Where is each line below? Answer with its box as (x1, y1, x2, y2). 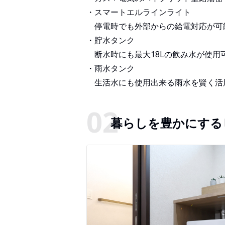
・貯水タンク (86, 35, 135, 46)
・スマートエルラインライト (86, 7, 191, 18)
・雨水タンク (86, 63, 135, 74)
